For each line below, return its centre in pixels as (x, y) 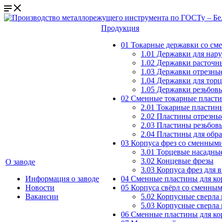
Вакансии (42, 196)
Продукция (120, 28)
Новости (40, 188)
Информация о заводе (62, 179)
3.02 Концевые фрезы (177, 161)
